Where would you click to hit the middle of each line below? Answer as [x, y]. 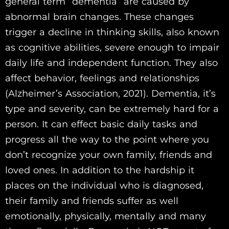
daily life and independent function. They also [111, 63]
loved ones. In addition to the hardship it [100, 170]
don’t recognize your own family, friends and [109, 155]
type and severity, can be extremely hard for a [112, 109]
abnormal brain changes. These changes [99, 17]
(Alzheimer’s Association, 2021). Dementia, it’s [110, 94]
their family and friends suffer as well [92, 201]
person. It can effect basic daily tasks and [101, 124]
